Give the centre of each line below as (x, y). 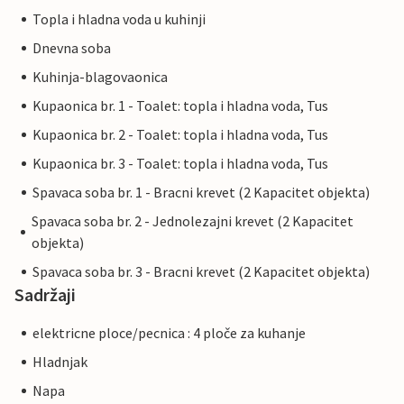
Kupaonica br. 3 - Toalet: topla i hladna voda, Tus (180, 164)
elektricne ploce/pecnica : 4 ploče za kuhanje (169, 333)
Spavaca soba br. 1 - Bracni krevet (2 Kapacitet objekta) (201, 193)
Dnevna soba (72, 48)
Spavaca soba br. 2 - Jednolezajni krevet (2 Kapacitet (193, 221)
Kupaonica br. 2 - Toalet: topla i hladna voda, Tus (180, 135)
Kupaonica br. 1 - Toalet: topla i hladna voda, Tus (180, 106)
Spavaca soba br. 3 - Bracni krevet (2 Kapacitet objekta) (201, 272)
